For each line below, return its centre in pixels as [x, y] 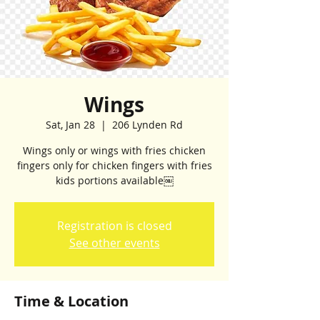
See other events [114, 243]
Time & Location [71, 301]
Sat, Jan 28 [70, 125]
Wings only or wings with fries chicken [114, 150]
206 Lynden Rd [147, 125]
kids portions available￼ [114, 180]
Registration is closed [114, 226]
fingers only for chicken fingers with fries [114, 165]
